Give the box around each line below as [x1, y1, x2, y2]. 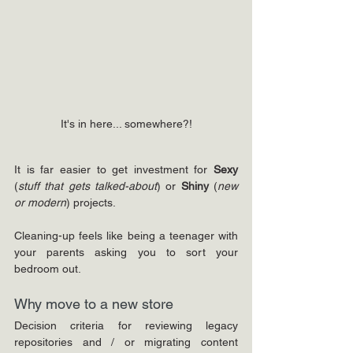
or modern [14, 196, 66, 209]
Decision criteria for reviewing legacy [14, 319, 238, 332]
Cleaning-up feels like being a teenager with [14, 229, 238, 242]
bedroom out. [14, 262, 81, 275]
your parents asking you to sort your [14, 246, 238, 258]
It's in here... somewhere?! [60, 117, 192, 130]
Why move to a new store [14, 295, 173, 312]
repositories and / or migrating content [14, 336, 238, 348]
